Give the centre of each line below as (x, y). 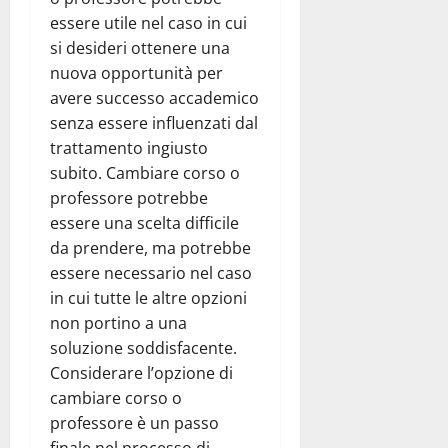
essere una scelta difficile (144, 223)
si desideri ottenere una (140, 48)
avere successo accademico (154, 98)
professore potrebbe (129, 198)
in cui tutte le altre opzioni (148, 298)
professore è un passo (134, 423)
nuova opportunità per (136, 73)
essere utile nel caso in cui (148, 23)
